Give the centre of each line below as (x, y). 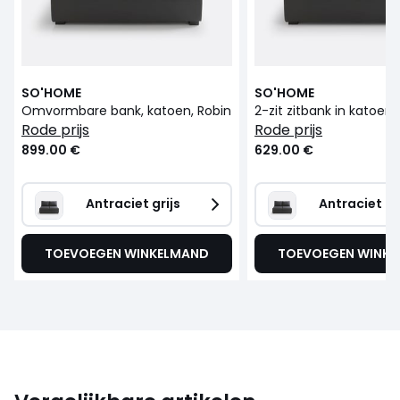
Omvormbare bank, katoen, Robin (126, 110)
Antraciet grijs (133, 203)
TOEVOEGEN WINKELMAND (127, 253)
